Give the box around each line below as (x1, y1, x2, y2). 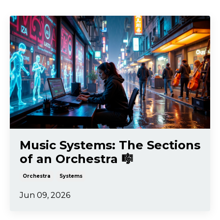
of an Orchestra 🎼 (20, 151, 133, 166)
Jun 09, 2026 (20, 190, 70, 200)
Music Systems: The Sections (20, 137, 200, 152)
